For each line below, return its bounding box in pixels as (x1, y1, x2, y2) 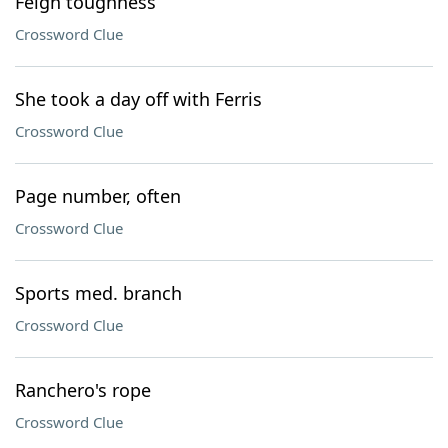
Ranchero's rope (15, 378, 151, 402)
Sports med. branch (15, 281, 182, 305)
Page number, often (15, 184, 181, 208)
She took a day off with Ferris (15, 87, 262, 111)
